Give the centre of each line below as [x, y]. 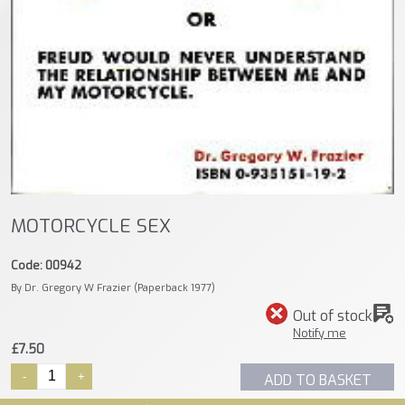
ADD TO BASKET [317, 380]
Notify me [320, 333]
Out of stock [333, 316]
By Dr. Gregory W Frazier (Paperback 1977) [113, 287]
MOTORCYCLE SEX [91, 226]
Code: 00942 [46, 265]
